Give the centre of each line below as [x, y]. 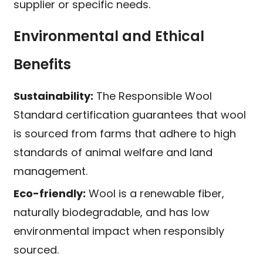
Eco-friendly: [50, 194]
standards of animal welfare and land [113, 153]
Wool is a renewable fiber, [155, 194]
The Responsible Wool [153, 96]
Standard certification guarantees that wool [130, 115]
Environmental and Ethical [109, 36]
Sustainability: [54, 96]
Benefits [43, 65]
